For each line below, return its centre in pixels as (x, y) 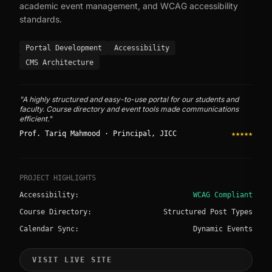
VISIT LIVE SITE (72, 260)
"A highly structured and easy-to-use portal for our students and (129, 100)
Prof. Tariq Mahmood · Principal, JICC (98, 134)
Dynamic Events (223, 229)
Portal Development (64, 48)
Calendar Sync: (49, 229)
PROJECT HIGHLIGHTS (58, 178)
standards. (41, 19)
